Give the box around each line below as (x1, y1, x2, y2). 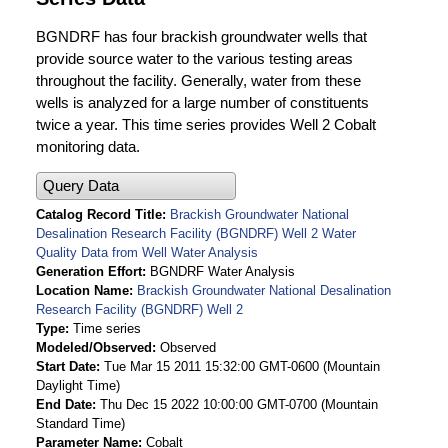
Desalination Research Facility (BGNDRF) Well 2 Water (36, 226, 356, 242)
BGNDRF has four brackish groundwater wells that (36, 27, 367, 45)
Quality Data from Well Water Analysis (36, 245, 258, 261)
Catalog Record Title (36, 207, 162, 223)
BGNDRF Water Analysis (150, 264, 295, 280)
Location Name (36, 283, 129, 299)
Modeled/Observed (36, 340, 152, 356)
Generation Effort (36, 264, 142, 280)
